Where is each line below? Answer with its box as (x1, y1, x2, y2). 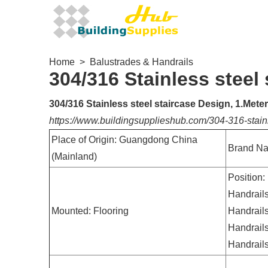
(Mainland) (51, 151, 97, 162)
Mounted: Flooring (51, 206, 129, 216)
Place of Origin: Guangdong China (51, 135, 197, 145)
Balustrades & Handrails (90, 57, 193, 67)
